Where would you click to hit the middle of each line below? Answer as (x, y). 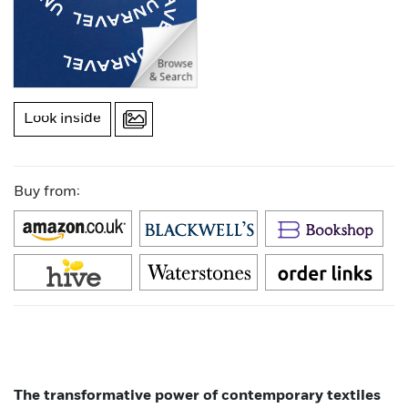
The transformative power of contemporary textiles (197, 396)
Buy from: (47, 192)
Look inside (62, 119)
